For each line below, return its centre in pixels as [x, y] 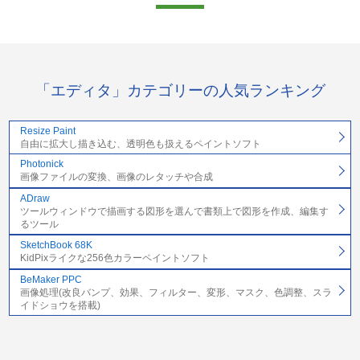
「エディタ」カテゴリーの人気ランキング [180, 91]
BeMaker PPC [51, 279]
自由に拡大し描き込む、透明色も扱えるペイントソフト [140, 143]
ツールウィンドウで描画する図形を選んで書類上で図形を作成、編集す [174, 211]
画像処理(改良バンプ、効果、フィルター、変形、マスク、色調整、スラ [176, 292]
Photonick [41, 164]
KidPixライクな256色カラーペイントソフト [115, 258]
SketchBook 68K [56, 245]
